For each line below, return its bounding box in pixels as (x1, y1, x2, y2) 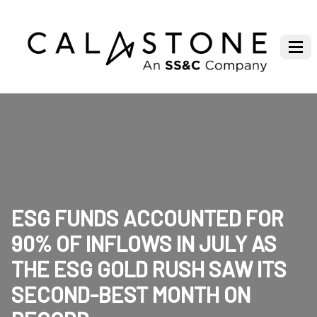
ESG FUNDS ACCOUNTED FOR (11, 205, 284, 231)
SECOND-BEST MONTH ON (11, 282, 250, 308)
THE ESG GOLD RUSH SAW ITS (11, 256, 287, 282)
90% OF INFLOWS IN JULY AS (11, 231, 277, 257)
